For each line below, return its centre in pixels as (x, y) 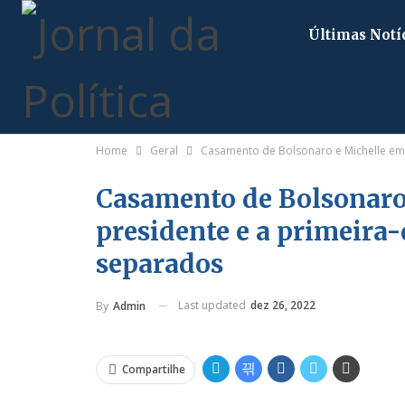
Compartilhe (154, 370)
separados (160, 264)
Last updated (213, 305)
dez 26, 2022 (283, 305)
